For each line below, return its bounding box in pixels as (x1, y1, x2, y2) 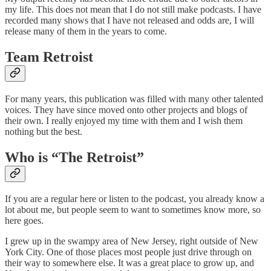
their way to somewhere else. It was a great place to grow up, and (5, 258, 254, 269)
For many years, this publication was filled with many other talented (5, 93, 263, 104)
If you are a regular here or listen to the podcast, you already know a (5, 194, 264, 204)
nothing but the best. (5, 126, 82, 137)
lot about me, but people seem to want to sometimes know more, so (5, 204, 261, 215)
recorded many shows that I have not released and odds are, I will (5, 15, 254, 25)
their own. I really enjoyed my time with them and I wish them (5, 115, 243, 126)
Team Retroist (5, 48, 93, 65)
